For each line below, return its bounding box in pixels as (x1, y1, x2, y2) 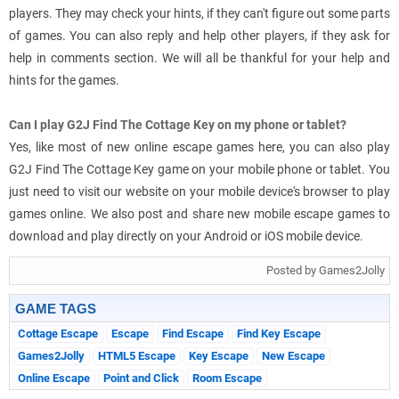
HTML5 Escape (98, 349, 175, 363)
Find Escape (162, 327, 224, 341)
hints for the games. (9, 73, 119, 88)
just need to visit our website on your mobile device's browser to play (9, 184, 390, 199)
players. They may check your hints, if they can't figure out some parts (9, 6, 390, 21)
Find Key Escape (237, 327, 321, 341)
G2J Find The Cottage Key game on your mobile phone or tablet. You (9, 162, 390, 177)
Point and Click (103, 371, 179, 386)
